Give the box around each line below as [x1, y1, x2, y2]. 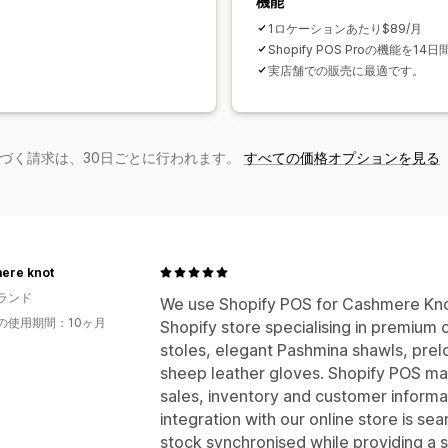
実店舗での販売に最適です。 [268, 62, 424, 78]
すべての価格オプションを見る [244, 148, 440, 166]
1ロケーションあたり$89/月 [268, 20, 422, 36]
